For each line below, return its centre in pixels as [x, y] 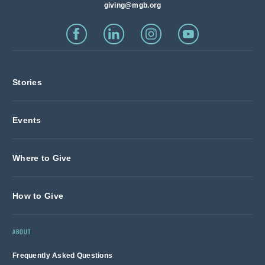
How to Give [38, 195]
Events [27, 120]
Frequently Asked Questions [63, 255]
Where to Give [42, 158]
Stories [27, 82]
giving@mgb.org [132, 6]
